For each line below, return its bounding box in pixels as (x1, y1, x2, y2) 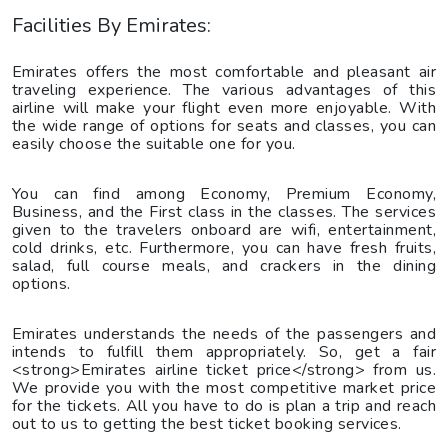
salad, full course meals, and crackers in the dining (12, 254, 436, 277)
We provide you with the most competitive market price (12, 376, 436, 399)
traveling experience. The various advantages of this (12, 78, 436, 101)
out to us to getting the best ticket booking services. (12, 412, 402, 435)
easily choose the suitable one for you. (12, 132, 296, 155)
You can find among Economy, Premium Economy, (12, 182, 436, 205)
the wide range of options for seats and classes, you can (12, 114, 436, 137)
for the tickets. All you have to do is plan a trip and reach (12, 394, 436, 417)
